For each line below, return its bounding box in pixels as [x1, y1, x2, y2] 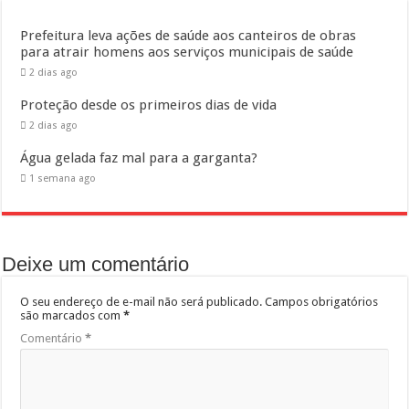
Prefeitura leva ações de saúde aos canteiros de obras [20, 26, 357, 44]
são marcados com [20, 308, 124, 322]
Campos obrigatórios [265, 294, 379, 309]
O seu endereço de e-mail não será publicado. [20, 294, 263, 309]
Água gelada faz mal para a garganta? [20, 149, 258, 166]
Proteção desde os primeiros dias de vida [20, 96, 278, 113]
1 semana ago [29, 172, 97, 184]
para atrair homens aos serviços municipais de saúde [20, 43, 354, 60]
